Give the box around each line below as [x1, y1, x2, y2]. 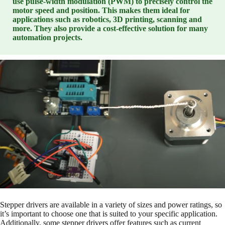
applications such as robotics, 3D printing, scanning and [13, 15, 202, 24]
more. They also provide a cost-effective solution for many [13, 24, 208, 33]
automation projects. [13, 33, 82, 42]
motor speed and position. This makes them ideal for [13, 6, 190, 15]
